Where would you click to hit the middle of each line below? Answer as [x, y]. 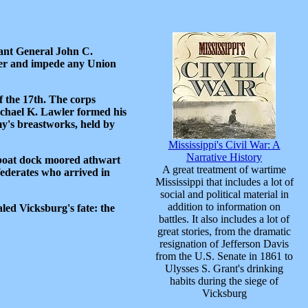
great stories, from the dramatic [224, 231]
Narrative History [224, 157]
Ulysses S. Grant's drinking [224, 268]
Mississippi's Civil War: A [224, 144]
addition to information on [224, 206]
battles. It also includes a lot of [224, 219]
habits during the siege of [224, 280]
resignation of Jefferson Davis [224, 243]
